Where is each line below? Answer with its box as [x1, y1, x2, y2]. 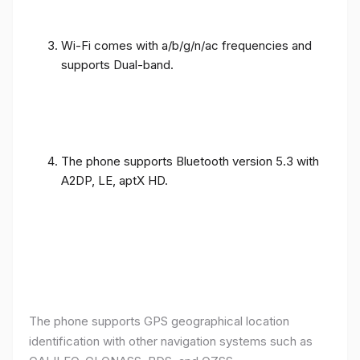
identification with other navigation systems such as [29, 333, 313, 349]
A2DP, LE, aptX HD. [61, 172, 168, 188]
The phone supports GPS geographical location [29, 313, 289, 329]
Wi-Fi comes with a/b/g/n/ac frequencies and [61, 37, 312, 53]
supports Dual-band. [61, 56, 174, 72]
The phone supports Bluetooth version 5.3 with [61, 153, 319, 169]
